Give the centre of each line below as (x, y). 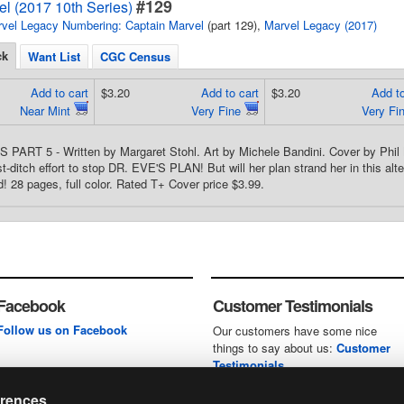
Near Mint (46, 110)
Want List (54, 56)
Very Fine (217, 110)
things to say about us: (275, 348)
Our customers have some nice (295, 331)
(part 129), (234, 25)
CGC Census (135, 56)
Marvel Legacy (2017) (321, 25)
